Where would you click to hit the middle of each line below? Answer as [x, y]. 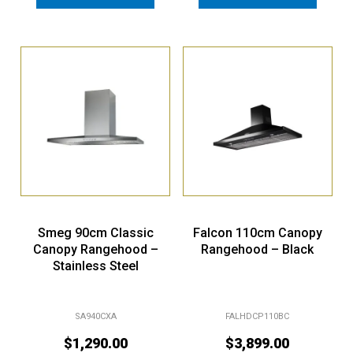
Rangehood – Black [258, 236]
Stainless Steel [95, 253]
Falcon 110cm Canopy [257, 220]
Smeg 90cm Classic [95, 220]
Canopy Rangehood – [95, 236]
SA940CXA [95, 304]
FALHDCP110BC [258, 304]
